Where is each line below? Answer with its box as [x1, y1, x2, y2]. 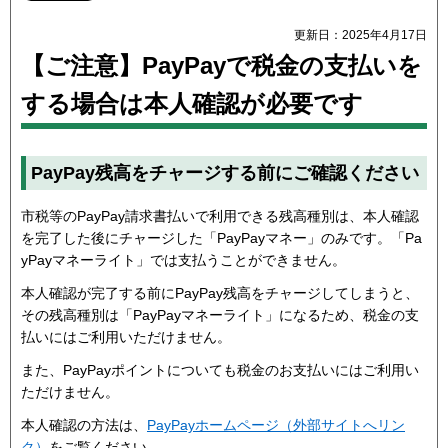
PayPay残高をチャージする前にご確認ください [31, 163, 419, 184]
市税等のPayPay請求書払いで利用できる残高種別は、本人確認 [21, 207, 419, 224]
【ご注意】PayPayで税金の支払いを [21, 52, 422, 80]
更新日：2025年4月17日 [294, 28, 427, 43]
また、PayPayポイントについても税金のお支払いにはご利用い [21, 362, 419, 379]
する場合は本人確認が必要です [21, 90, 363, 118]
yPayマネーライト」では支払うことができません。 [21, 251, 346, 268]
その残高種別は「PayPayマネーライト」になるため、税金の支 [21, 306, 419, 323]
